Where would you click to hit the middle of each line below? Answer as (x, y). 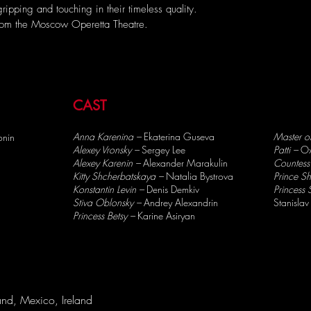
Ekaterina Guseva (179, 136)
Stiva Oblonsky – (108, 202)
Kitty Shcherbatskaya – (119, 176)
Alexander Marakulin (185, 163)
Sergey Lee (163, 150)
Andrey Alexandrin (181, 202)
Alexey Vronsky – (107, 150)
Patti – (287, 150)
